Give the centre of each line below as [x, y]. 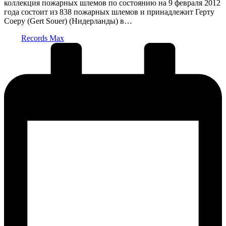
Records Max [43, 38]
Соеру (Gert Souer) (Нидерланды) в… [68, 21]
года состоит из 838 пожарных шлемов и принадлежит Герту [109, 12]
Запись [15, 29]
